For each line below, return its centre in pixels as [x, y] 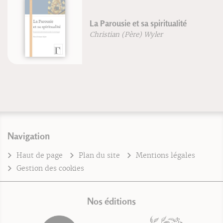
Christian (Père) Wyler [118, 34]
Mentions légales [166, 155]
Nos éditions [111, 201]
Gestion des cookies [50, 168]
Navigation [29, 136]
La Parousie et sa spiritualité [130, 24]
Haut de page [40, 155]
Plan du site [99, 155]
